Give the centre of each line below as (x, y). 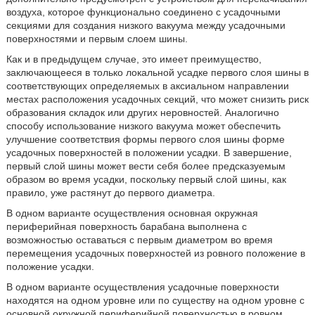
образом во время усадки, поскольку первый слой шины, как (146, 179)
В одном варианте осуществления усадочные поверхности (142, 287)
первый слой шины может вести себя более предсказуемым (146, 166)
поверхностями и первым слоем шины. (97, 39)
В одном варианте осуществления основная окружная (132, 213)
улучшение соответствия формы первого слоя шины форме (145, 139)
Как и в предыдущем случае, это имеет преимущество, (134, 59)
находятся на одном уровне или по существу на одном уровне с (155, 300)
